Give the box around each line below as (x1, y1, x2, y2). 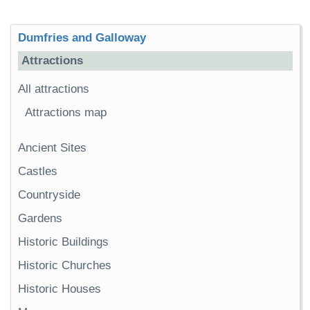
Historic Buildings (18, 235, 109, 248)
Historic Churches (18, 258, 111, 272)
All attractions (18, 82, 89, 95)
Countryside (18, 188, 80, 201)
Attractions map (25, 105, 107, 119)
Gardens (18, 211, 62, 225)
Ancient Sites (18, 140, 86, 154)
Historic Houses (18, 282, 101, 295)
